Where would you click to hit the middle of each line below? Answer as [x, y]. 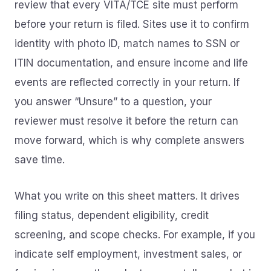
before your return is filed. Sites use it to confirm [132, 24]
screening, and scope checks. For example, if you [135, 235]
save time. [40, 160]
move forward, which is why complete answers [129, 140]
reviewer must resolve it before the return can [126, 121]
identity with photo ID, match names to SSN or [127, 44]
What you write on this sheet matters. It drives [127, 196]
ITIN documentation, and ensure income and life [131, 63]
